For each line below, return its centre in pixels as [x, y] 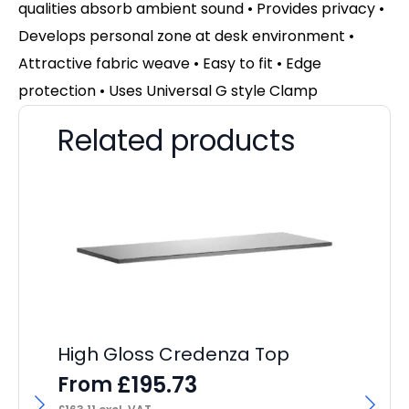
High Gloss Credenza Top [173, 354]
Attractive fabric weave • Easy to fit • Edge [170, 63]
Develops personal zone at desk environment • [186, 36]
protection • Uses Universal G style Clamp [168, 91]
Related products [177, 141]
